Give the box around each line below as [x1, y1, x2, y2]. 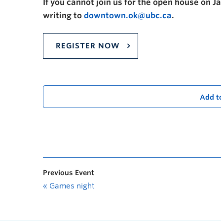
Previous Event [43, 168, 94, 177]
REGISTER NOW [56, 41, 120, 50]
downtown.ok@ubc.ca [84, 10, 172, 20]
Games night [47, 181, 95, 190]
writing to [43, 10, 84, 20]
